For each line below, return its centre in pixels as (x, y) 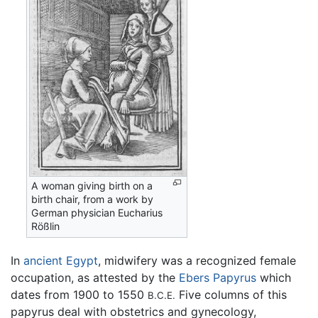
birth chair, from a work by (93, 199)
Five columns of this (231, 295)
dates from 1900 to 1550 (79, 295)
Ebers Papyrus (218, 278)
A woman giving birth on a (92, 185)
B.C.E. (161, 296)
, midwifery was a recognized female (197, 261)
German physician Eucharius (97, 212)
